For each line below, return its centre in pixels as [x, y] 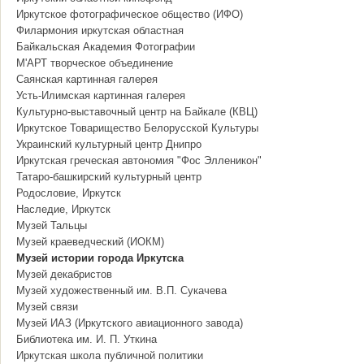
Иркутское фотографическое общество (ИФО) [130, 14]
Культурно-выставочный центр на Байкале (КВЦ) [137, 112]
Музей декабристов [64, 274]
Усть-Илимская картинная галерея [101, 95]
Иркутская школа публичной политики [110, 355]
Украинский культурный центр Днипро [109, 144]
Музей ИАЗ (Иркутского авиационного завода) [130, 323]
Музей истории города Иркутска [100, 258]
